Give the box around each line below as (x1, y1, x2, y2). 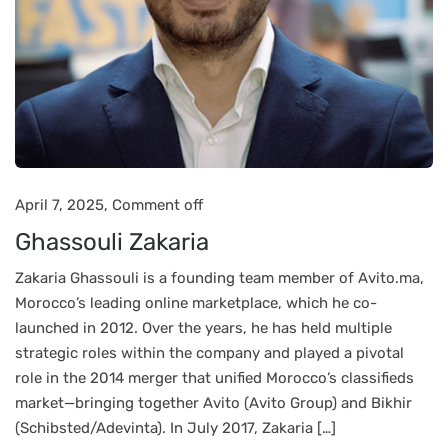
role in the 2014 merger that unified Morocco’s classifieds (15, 369, 414, 387)
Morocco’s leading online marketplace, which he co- (15, 294, 377, 312)
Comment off (112, 196, 203, 214)
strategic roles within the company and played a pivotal (15, 344, 404, 362)
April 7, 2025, (15, 196, 112, 214)
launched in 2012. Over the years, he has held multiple (15, 319, 392, 337)
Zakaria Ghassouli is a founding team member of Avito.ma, (15, 269, 424, 287)
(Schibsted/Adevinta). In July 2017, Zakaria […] (15, 419, 336, 437)
